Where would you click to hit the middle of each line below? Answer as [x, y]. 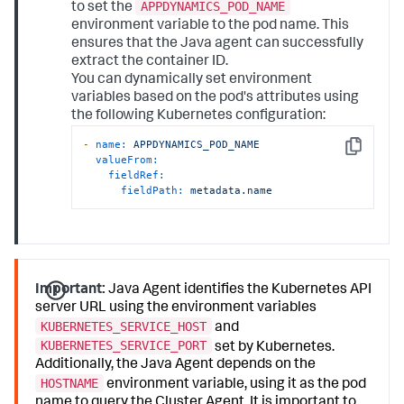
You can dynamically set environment [192, 81]
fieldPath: [152, 190]
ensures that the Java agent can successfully [218, 45]
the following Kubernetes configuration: [199, 117]
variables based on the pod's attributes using [216, 99]
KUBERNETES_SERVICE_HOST [124, 326]
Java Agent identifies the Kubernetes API [239, 291]
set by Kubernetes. [274, 348]
